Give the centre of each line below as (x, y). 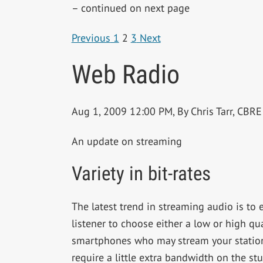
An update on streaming (127, 141)
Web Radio (125, 74)
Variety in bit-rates (141, 173)
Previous (91, 38)
